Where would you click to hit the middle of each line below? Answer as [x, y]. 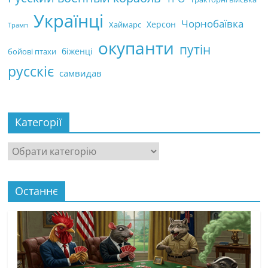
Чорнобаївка [213, 23]
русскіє [31, 71]
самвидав [81, 73]
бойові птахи [32, 51]
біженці [77, 51]
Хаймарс [125, 24]
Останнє [37, 191]
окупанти [136, 48]
